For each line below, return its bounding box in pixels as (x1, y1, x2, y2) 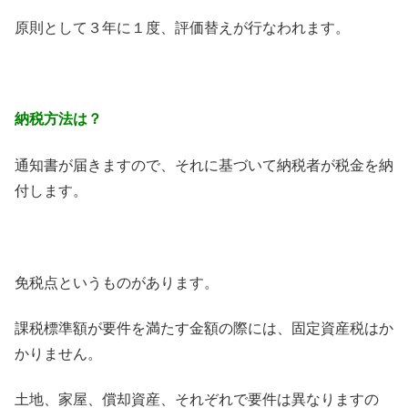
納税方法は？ (15, 111, 102, 127)
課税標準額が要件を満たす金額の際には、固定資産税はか (15, 320, 393, 336)
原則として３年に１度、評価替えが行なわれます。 (15, 19, 350, 36)
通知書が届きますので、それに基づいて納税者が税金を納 (15, 157, 393, 173)
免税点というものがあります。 (15, 274, 219, 291)
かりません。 (15, 345, 102, 362)
